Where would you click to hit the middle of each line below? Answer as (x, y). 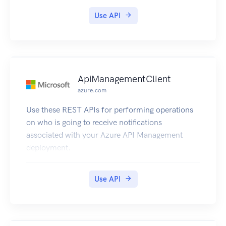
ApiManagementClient (124, 79)
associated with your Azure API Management (104, 135)
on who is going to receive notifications (94, 123)
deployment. (48, 148)
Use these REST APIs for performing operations (110, 110)
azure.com (92, 91)
